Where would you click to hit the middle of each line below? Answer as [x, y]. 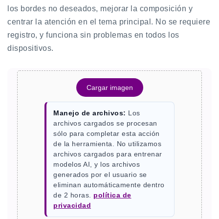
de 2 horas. [73, 195]
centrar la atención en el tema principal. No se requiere [109, 22]
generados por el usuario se [100, 175]
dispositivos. [31, 48]
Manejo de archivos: [90, 113]
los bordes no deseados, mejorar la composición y [100, 9]
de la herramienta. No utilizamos [107, 144]
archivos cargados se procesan [105, 123]
